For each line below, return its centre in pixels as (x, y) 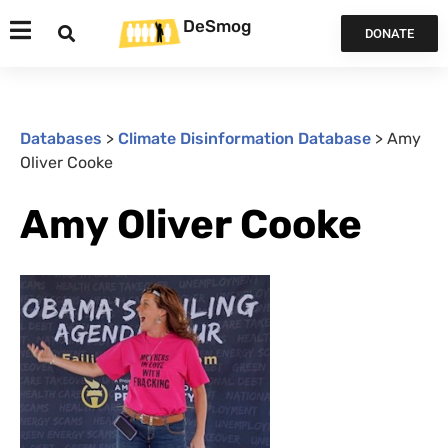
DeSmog (217, 25)
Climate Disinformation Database (244, 138)
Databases (61, 138)
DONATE (389, 33)
